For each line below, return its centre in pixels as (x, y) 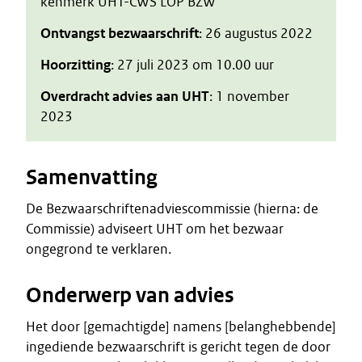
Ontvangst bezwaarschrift (120, 33)
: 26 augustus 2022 (256, 33)
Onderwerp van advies (130, 295)
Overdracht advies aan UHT (125, 96)
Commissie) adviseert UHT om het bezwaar (155, 229)
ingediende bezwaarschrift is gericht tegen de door (178, 347)
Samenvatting (92, 177)
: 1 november (249, 96)
